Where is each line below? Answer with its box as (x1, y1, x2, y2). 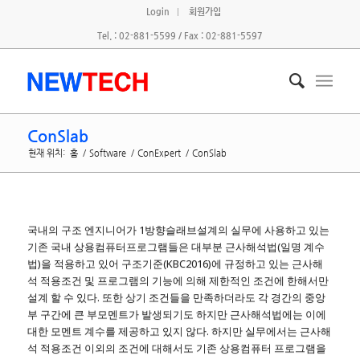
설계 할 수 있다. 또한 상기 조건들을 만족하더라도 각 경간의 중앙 (27, 290, 325, 305)
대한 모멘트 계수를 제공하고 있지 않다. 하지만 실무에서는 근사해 (27, 324, 331, 339)
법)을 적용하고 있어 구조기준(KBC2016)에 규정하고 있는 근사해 (27, 256, 323, 272)
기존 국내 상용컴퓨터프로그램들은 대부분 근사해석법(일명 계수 (27, 239, 325, 255)
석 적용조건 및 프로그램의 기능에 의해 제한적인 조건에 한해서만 (27, 273, 329, 288)
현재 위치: (27, 148, 65, 158)
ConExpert (137, 148, 181, 158)
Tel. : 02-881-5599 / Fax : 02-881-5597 (96, 31, 263, 41)
